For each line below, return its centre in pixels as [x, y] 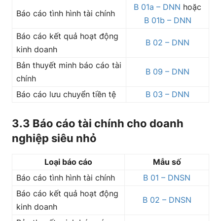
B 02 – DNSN [167, 200]
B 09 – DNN [167, 72]
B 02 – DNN [167, 42]
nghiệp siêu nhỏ [54, 138]
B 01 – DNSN [167, 178]
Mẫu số [167, 162]
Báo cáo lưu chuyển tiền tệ [66, 94]
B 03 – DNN [167, 94]
